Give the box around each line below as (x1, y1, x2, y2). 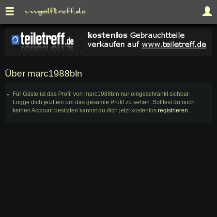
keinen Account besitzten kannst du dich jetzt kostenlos (13, 107, 158, 114)
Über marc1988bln (5, 68, 82, 78)
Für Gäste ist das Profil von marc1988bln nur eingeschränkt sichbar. (13, 91, 190, 98)
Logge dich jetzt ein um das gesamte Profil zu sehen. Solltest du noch (13, 99, 195, 106)
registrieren (158, 107, 188, 114)
